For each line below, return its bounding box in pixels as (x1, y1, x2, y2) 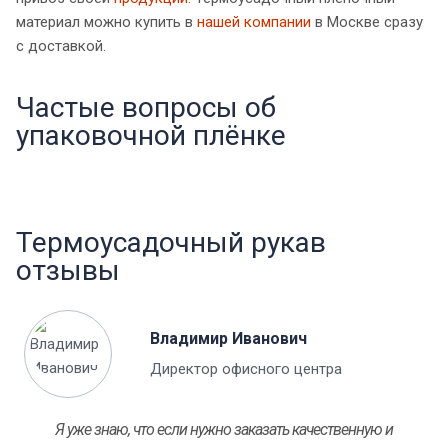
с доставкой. (16, 36, 106, 55)
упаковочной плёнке (16, 118, 286, 152)
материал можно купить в (16, 12, 197, 31)
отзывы (16, 253, 120, 287)
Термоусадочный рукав (16, 225, 326, 259)
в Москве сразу (311, 12, 423, 31)
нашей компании (197, 12, 311, 31)
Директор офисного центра (150, 359, 342, 378)
